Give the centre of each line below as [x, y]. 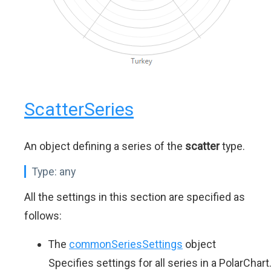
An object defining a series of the [105, 146]
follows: [43, 216]
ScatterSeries [79, 109]
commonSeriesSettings [126, 244]
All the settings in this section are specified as [135, 197]
